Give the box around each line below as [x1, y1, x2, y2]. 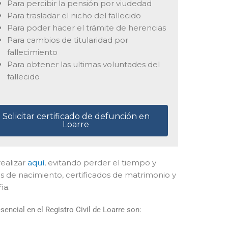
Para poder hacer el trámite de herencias [7, 23, 166, 33]
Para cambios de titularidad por [7, 35, 128, 45]
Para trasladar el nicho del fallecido [7, 11, 141, 21]
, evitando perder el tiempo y [44, 157, 156, 167]
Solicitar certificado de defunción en [2, 111, 150, 121]
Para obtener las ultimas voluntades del [7, 60, 160, 70]
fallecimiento [7, 47, 58, 58]
